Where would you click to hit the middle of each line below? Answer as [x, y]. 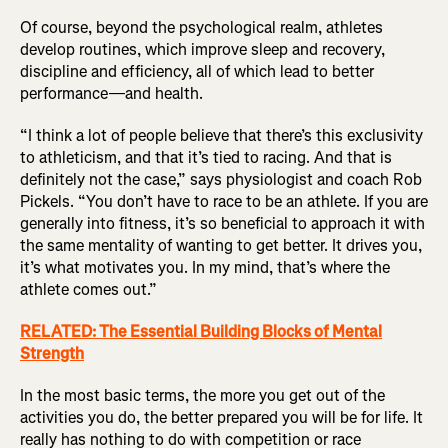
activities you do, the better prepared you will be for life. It [221, 418]
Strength [52, 354]
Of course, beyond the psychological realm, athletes [201, 28]
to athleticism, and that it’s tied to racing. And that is [206, 158]
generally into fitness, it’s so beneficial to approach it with [222, 224]
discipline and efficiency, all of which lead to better [197, 72]
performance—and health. [111, 94]
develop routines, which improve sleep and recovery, [202, 50]
